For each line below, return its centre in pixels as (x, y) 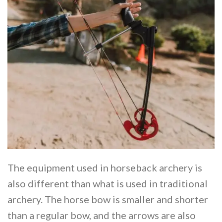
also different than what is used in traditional (108, 183)
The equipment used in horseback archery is (105, 167)
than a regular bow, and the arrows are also (102, 215)
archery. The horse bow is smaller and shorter (108, 199)
